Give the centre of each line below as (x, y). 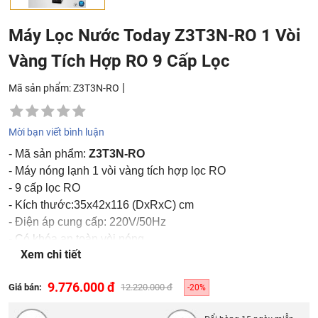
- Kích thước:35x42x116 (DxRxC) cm (101, 205)
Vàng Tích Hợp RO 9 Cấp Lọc (119, 61)
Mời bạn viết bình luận (56, 132)
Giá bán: (25, 287)
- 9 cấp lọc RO (44, 188)
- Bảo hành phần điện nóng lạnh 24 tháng (113, 256)
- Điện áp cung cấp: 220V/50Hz (87, 222)
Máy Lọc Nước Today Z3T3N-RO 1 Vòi (154, 35)
